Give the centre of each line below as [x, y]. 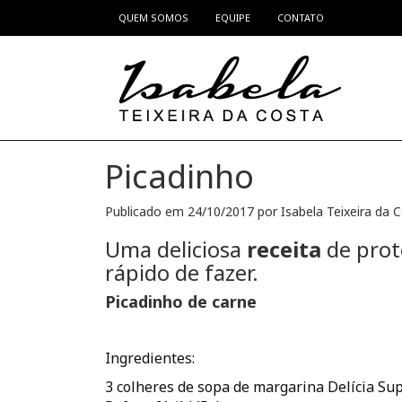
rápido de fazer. [182, 272]
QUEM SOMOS [153, 17]
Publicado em [146, 211]
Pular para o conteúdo [97, 20]
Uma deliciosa [176, 249]
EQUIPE [233, 17]
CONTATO [301, 17]
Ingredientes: [150, 358]
